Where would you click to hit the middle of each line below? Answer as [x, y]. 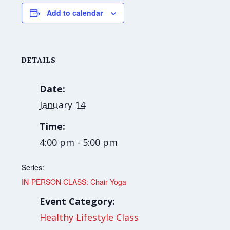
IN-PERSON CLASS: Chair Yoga [74, 182]
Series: [33, 168]
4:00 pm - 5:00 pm [79, 142]
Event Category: [78, 202]
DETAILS [39, 60]
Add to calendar [75, 13]
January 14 [63, 105]
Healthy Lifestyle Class [89, 217]
